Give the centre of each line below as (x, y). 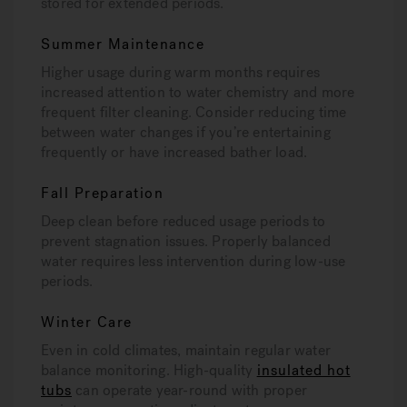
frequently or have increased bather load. (174, 152)
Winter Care (87, 322)
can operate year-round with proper (189, 390)
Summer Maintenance (123, 44)
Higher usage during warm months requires (180, 72)
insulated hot (303, 370)
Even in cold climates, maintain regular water (186, 350)
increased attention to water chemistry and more (198, 92)
